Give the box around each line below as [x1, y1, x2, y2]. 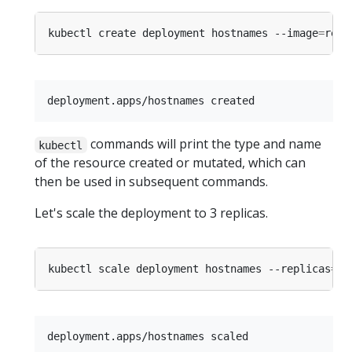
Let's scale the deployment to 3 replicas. [35, 204, 268, 222]
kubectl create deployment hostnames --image [48, 27, 318, 40]
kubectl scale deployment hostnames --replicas [48, 262, 331, 276]
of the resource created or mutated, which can [35, 154, 306, 172]
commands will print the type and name [86, 135, 321, 153]
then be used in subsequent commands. [35, 173, 268, 191]
